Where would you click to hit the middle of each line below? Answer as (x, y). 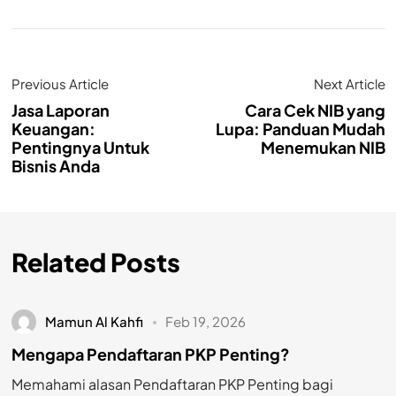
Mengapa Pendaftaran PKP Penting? (150, 354)
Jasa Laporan (60, 110)
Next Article (349, 83)
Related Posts (95, 261)
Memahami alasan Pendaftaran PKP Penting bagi (172, 385)
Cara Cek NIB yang (315, 110)
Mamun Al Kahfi (95, 321)
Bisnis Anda (55, 165)
